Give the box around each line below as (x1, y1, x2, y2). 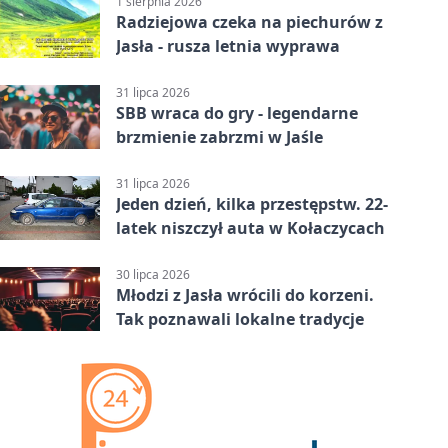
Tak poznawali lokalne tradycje (116, 308, 364, 331)
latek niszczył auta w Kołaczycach (116, 217, 385, 240)
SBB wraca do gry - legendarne (116, 102, 358, 125)
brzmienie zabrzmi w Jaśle (116, 126, 323, 149)
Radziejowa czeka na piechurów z (116, 10, 383, 33)
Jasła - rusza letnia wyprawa (116, 34, 340, 57)
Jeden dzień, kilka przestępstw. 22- (116, 193, 388, 216)
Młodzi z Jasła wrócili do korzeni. (116, 284, 374, 307)
